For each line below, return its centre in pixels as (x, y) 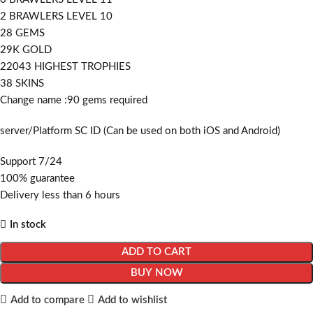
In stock (28, 225)
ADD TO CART (156, 252)
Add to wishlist (132, 300)
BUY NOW (156, 273)
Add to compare (47, 300)
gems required (115, 101)
